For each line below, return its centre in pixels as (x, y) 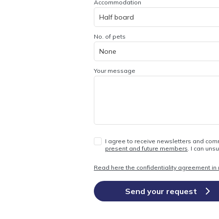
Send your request (162, 191)
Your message (115, 71)
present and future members (146, 148)
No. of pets (110, 36)
